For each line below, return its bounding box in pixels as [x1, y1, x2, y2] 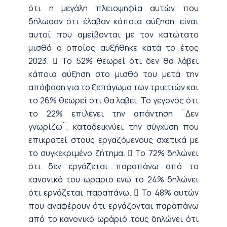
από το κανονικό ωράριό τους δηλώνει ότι [28, 213, 199, 224]
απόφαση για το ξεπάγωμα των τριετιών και [28, 81, 199, 93]
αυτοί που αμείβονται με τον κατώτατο [28, 28, 199, 40]
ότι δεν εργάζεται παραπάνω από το [28, 160, 199, 172]
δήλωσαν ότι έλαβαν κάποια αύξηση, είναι [28, 15, 199, 27]
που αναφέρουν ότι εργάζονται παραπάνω [28, 200, 199, 211]
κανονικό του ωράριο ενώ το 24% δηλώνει [28, 173, 199, 185]
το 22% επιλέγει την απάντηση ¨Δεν [28, 107, 199, 119]
